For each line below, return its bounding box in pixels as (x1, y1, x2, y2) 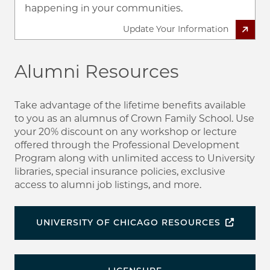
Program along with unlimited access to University (14, 152, 255, 164)
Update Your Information (123, 24, 228, 35)
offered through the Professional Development (14, 139, 239, 151)
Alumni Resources (14, 60, 179, 83)
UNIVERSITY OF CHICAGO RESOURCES (36, 217, 221, 228)
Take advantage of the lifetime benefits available (14, 99, 246, 111)
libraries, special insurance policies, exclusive (14, 165, 225, 177)
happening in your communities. (25, 2, 183, 14)
